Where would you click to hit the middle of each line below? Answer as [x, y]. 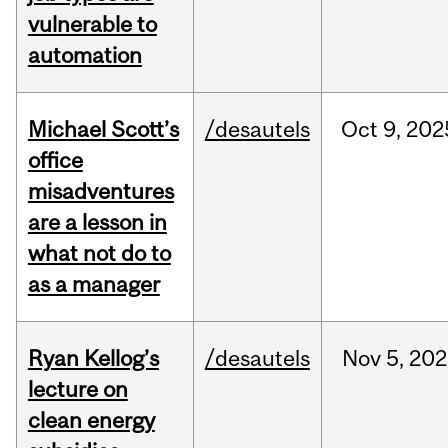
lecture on [77, 389]
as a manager [93, 284]
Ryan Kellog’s [93, 358]
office [55, 160]
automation [84, 55]
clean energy [91, 420]
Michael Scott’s [103, 129]
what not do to [99, 253]
